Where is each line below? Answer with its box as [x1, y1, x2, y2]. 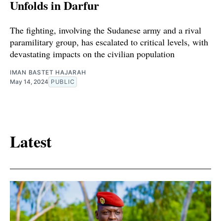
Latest [10, 130, 52, 153]
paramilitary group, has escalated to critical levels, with [10, 36, 208, 48]
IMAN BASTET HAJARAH [10, 68, 86, 76]
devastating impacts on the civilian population [10, 47, 175, 60]
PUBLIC [51, 77, 75, 85]
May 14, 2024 [10, 77, 48, 85]
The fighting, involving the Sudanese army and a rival [10, 24, 201, 36]
